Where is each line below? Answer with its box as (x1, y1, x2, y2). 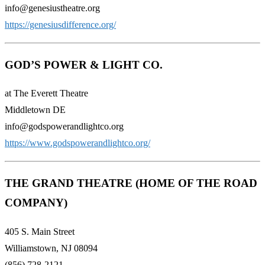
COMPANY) (5, 196, 67, 209)
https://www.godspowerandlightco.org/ (5, 138, 150, 148)
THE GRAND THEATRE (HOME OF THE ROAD (5, 177, 257, 190)
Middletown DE (5, 105, 66, 115)
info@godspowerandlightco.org (5, 121, 124, 132)
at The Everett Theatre (5, 88, 88, 99)
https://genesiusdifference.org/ (5, 19, 116, 30)
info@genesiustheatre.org (5, 2, 100, 13)
